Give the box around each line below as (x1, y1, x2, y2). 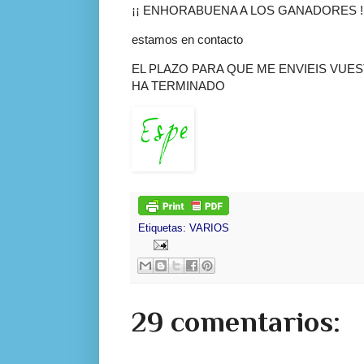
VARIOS (189, 222, 229, 234)
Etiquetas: (138, 222, 189, 234)
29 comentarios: (132, 305, 340, 339)
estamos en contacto (132, 32, 243, 47)
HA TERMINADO (132, 79, 225, 93)
